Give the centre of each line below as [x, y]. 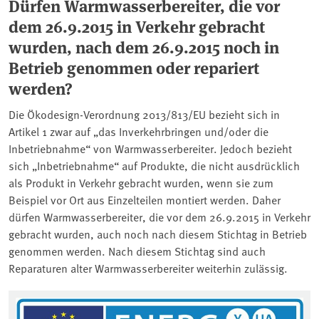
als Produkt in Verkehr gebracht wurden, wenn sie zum [141, 183]
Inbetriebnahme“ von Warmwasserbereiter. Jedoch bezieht [150, 148]
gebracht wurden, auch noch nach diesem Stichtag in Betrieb [158, 234]
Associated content [96, 302]
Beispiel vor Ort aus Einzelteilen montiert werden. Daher [145, 200]
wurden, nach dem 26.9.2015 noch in [144, 47]
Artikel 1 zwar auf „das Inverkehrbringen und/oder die [138, 131]
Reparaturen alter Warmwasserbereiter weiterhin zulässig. [148, 268]
